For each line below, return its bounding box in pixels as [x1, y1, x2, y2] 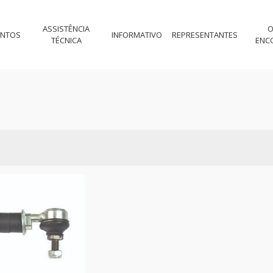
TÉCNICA [51, 35, 82, 46]
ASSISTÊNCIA [43, 23, 90, 34]
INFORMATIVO [112, 29, 163, 40]
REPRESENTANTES [172, 29, 238, 40]
